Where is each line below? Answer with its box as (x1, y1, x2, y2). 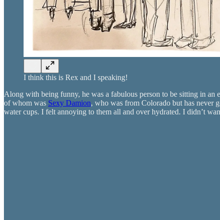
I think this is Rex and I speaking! (24, 73, 128, 82)
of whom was (4, 98, 48, 107)
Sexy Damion (48, 98, 91, 107)
